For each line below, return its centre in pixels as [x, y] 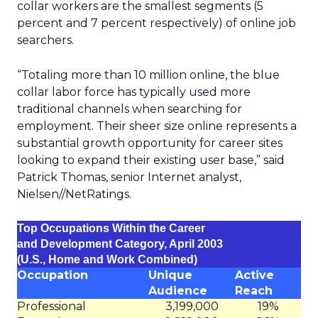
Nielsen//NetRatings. [74, 194]
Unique [170, 275]
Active [254, 275]
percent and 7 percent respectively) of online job [157, 23]
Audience [178, 291]
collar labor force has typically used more [134, 92]
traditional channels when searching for [130, 109]
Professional [51, 306]
